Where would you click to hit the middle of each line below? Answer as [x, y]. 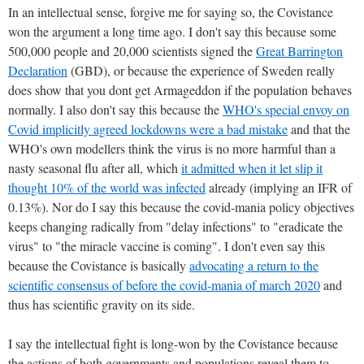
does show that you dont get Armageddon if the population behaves [180, 89]
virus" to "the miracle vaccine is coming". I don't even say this [167, 245]
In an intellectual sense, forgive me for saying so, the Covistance [171, 11]
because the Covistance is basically [99, 265]
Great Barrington [299, 50]
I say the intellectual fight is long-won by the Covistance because [173, 343]
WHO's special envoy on [286, 109]
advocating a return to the [254, 265]
